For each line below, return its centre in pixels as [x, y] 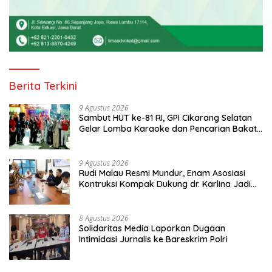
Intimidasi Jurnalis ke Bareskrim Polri [153, 239]
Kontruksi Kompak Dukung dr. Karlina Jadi [165, 184]
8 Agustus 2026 [104, 218]
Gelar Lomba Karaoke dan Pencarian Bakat [168, 128]
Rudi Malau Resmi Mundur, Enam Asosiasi [162, 173]
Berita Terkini [43, 86]
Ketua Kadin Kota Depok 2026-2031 [151, 195]
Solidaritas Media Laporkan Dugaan [152, 228]
